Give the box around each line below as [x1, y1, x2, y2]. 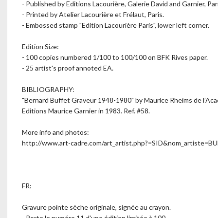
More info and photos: [22, 128, 89, 136]
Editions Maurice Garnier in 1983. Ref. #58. [22, 107, 150, 115]
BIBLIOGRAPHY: [22, 85, 74, 93]
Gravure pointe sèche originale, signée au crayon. [22, 203, 171, 211]
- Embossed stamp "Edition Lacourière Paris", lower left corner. [22, 21, 209, 29]
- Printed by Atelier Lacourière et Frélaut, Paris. [22, 10, 164, 18]
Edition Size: [22, 42, 59, 51]
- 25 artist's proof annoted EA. [22, 64, 113, 72]
